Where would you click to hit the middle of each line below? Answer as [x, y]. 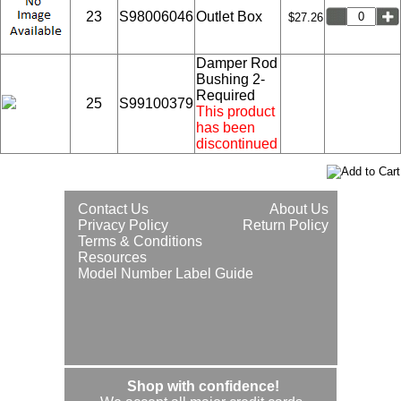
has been [226, 127]
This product [235, 111]
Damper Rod [237, 63]
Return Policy [285, 225]
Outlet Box [229, 16]
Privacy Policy [123, 225]
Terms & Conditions [140, 241]
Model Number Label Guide [165, 273]
